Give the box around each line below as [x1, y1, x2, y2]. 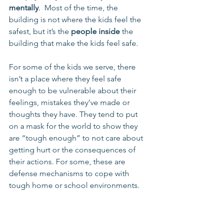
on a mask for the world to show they [9, 121, 140, 131]
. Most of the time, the [38, 3, 120, 12]
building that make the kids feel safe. [9, 38, 138, 48]
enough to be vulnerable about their [9, 86, 138, 95]
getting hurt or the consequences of [9, 145, 138, 154]
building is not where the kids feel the [9, 15, 143, 24]
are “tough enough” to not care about [9, 133, 145, 143]
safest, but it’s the [9, 27, 71, 36]
